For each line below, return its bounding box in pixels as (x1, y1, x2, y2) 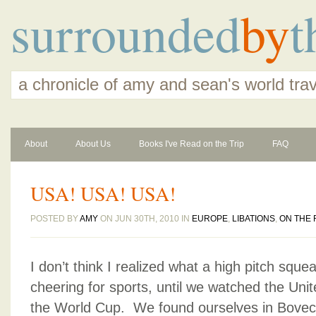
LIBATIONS (232, 214, 275, 224)
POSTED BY (30, 214, 80, 224)
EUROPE (192, 214, 228, 224)
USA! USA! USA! (30, 180, 176, 207)
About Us (75, 139, 111, 149)
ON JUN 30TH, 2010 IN (98, 214, 192, 224)
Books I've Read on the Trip (139, 139, 244, 149)
